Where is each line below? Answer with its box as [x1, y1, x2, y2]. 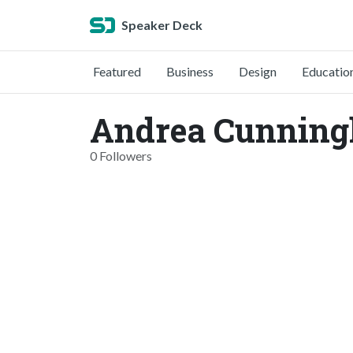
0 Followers [90, 148, 152, 163]
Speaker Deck [121, 17, 203, 32]
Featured [93, 64, 141, 79]
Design [239, 64, 277, 79]
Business [166, 64, 214, 79]
